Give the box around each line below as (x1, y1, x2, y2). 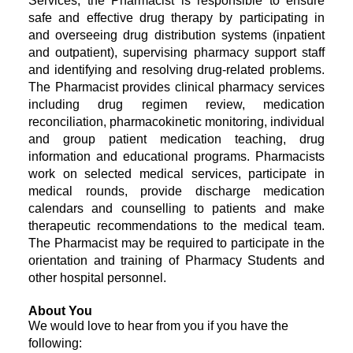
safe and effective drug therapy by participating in (28, 11, 325, 24)
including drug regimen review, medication (28, 98, 325, 111)
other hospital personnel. (28, 271, 166, 284)
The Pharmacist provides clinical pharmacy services (28, 80, 325, 94)
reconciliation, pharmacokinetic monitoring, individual (28, 115, 325, 128)
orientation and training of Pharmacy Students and (28, 254, 325, 267)
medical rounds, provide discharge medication (28, 184, 325, 198)
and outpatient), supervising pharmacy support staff (28, 46, 325, 59)
